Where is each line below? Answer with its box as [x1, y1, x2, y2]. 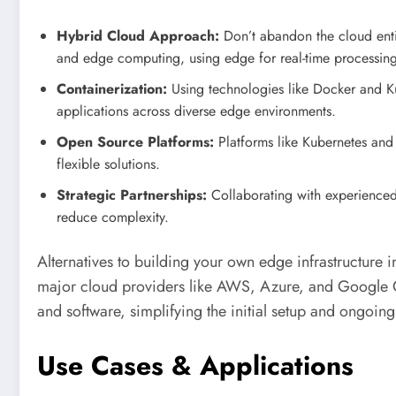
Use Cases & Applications [37, 346, 354, 385]
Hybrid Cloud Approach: [57, 25, 219, 46]
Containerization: [57, 78, 167, 99]
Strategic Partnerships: [57, 184, 207, 205]
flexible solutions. [57, 153, 160, 174]
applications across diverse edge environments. [57, 100, 336, 121]
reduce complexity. [57, 206, 169, 227]
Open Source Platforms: [57, 131, 214, 152]
